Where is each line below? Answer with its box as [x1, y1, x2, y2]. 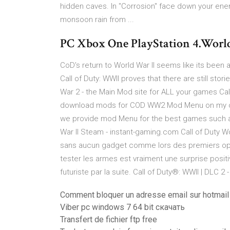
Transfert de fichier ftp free [60, 215, 157, 224]
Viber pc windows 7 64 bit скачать [60, 202, 185, 212]
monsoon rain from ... [60, 15, 134, 24]
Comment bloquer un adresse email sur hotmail [60, 190, 229, 200]
